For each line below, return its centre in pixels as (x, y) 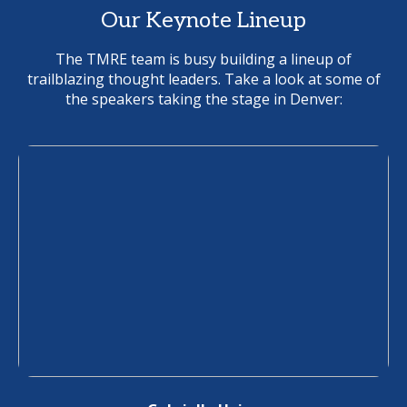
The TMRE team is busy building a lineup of (203, 59)
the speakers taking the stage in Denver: (203, 99)
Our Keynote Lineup (203, 20)
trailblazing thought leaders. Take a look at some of (203, 79)
